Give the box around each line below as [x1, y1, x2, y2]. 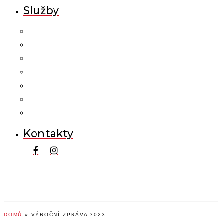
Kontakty [23, 127, 73, 140]
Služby [23, 3, 59, 17]
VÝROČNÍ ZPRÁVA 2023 [31, 211, 106, 217]
